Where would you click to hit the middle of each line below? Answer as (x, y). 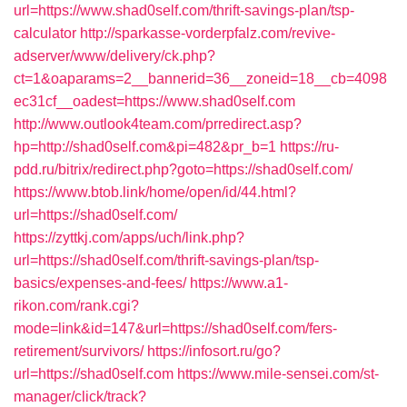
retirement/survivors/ (79, 351)
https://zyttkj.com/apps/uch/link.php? (129, 238)
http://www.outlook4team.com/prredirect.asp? (158, 124)
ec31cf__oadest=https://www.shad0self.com (154, 101)
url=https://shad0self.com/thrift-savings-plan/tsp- (166, 260)
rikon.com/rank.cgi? (76, 306)
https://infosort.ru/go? (214, 351)
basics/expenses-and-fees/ (100, 283)
